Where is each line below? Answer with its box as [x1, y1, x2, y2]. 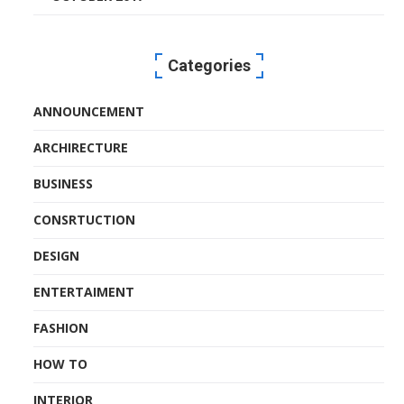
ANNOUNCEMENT [33, 102, 145, 120]
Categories [167, 55, 251, 75]
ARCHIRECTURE [33, 138, 129, 156]
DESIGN [33, 246, 80, 264]
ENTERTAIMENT [33, 282, 135, 300]
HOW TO [33, 354, 88, 372]
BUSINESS [33, 174, 94, 192]
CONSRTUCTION [33, 210, 136, 228]
